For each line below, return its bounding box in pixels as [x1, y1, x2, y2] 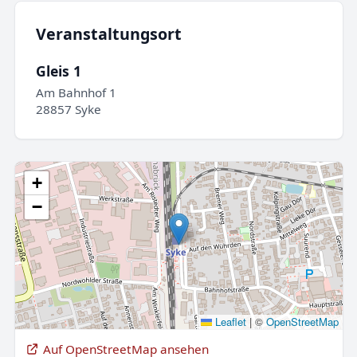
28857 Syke [35, 101, 101, 118]
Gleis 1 [35, 61, 81, 80]
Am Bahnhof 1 [35, 84, 116, 101]
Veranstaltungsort [35, 23, 182, 45]
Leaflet [211, 313, 246, 329]
